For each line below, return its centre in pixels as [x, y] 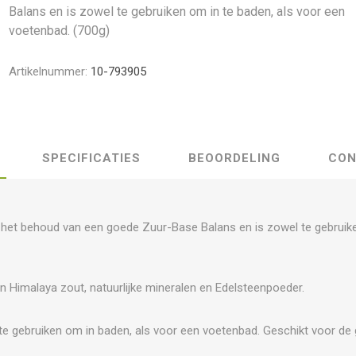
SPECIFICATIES [91, 158]
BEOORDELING [234, 158]
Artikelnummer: [48, 72]
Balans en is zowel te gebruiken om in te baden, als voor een [177, 12]
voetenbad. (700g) [60, 31]
